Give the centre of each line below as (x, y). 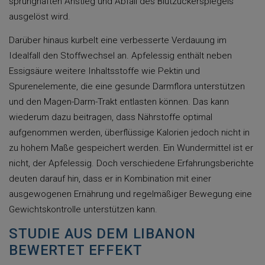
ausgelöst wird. (40, 17)
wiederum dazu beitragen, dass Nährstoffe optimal (111, 117)
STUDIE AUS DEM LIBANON (102, 234)
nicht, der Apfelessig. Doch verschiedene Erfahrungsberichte (131, 163)
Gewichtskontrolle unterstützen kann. (83, 209)
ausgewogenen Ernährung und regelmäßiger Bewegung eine (130, 194)
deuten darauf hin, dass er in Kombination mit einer (110, 179)
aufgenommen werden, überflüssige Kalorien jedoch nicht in (129, 132)
